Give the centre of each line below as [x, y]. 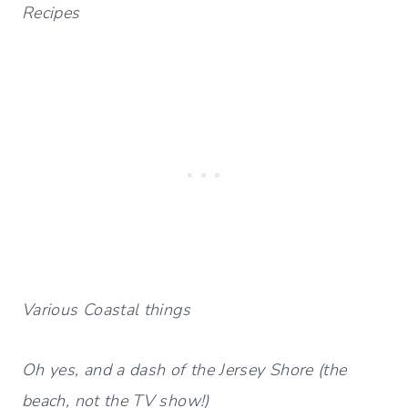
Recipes [51, 13]
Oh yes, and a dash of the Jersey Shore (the [184, 370]
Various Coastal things [106, 310]
